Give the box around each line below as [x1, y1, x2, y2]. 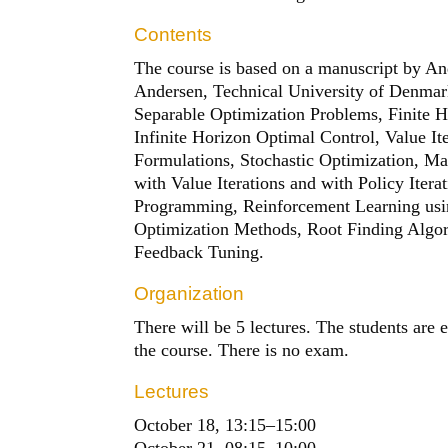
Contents [134, 23, 213, 45]
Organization [134, 282, 245, 304]
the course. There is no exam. [134, 339, 350, 360]
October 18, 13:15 [134, 414, 267, 435]
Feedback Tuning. [134, 241, 265, 262]
